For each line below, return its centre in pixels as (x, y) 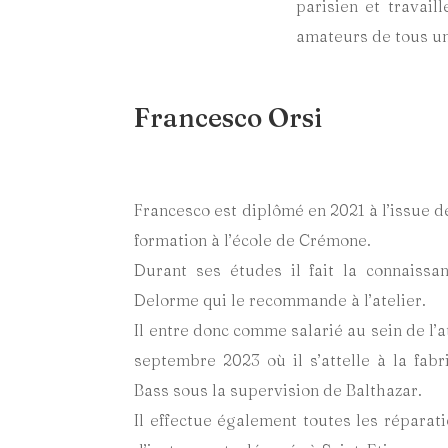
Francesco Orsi (228, 118)
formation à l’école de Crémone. (253, 239)
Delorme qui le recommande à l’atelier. (280, 299)
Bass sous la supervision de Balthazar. (278, 389)
